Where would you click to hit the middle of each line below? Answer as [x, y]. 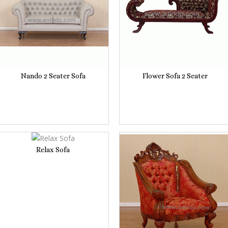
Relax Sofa [53, 149]
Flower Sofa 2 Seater [175, 76]
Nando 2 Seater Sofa [53, 76]
